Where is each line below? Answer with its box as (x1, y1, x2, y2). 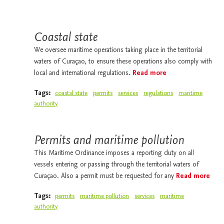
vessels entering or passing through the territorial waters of (34, 161, 199, 168)
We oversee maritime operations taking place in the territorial (34, 46, 203, 54)
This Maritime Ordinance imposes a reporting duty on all (34, 149, 194, 157)
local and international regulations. (34, 69, 133, 77)
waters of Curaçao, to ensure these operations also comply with (34, 58, 212, 65)
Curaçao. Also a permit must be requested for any (34, 172, 176, 180)
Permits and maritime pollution (34, 132, 184, 147)
